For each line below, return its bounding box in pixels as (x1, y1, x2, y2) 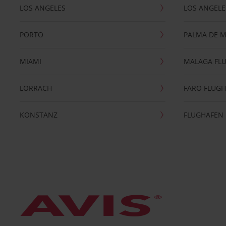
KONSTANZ (19, 110, 58, 120)
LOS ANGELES (19, 3, 66, 13)
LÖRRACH (19, 83, 52, 93)
